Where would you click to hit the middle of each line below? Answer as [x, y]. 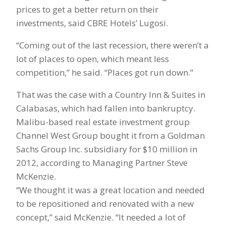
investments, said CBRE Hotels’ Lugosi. [92, 23]
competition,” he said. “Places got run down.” [105, 73]
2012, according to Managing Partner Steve [102, 163]
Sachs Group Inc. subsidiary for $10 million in [107, 149]
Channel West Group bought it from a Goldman [110, 136]
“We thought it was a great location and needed [110, 190]
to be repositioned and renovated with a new [105, 204]
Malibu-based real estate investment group [103, 122]
